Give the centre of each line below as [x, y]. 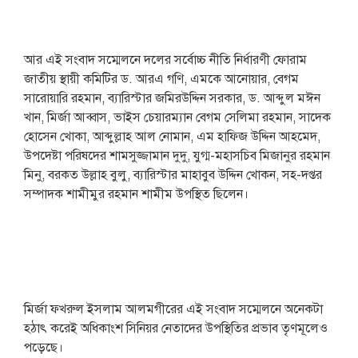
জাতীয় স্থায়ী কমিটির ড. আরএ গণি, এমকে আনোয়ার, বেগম [161, 79]
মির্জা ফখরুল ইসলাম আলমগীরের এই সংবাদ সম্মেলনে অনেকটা [173, 309]
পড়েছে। [43, 348]
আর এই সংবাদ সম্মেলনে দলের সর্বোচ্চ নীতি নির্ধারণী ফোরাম [165, 60]
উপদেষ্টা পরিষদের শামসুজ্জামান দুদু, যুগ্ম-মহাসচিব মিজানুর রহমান [177, 156]
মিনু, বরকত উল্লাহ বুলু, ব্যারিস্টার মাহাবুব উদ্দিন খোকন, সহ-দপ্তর [173, 175]
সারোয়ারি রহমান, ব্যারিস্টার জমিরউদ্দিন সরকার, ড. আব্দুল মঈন [172, 98]
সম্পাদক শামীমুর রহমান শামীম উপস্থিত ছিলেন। [136, 194]
